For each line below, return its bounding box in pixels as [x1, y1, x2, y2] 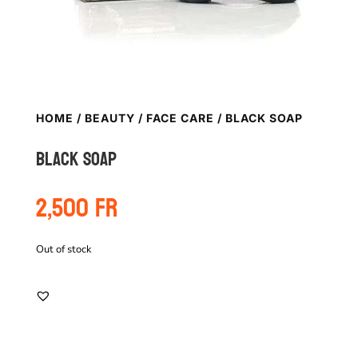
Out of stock [35, 242, 91, 257]
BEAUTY [84, 111, 135, 125]
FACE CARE [145, 111, 214, 125]
